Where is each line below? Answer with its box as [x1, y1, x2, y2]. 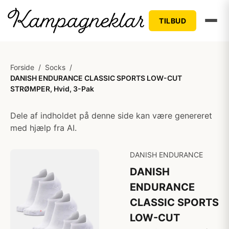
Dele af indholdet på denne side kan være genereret [10, 110, 212, 121]
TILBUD [159, 16, 187, 25]
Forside [10, 63, 34, 72]
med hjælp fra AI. [10, 123, 77, 133]
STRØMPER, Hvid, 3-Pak [10, 84, 94, 93]
